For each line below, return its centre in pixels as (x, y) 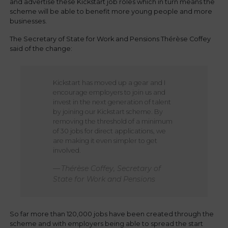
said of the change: (41, 49)
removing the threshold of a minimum (112, 122)
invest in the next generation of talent (112, 102)
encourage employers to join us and (109, 93)
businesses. (28, 21)
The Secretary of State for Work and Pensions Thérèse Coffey (110, 39)
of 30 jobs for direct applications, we (109, 131)
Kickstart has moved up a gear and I (109, 83)
